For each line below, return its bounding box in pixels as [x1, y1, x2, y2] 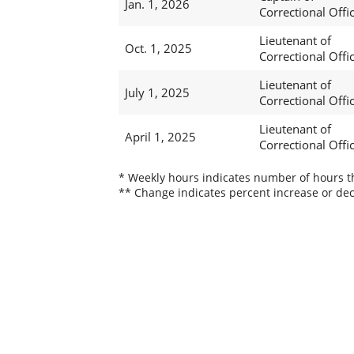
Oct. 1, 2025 [124, 40, 192, 57]
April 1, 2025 [124, 129, 196, 145]
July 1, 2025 [124, 85, 190, 101]
